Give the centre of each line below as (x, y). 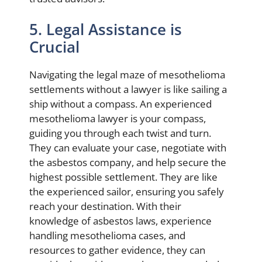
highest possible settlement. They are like (123, 177)
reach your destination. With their (105, 206)
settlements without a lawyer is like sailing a (128, 89)
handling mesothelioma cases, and (107, 235)
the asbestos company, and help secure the (128, 162)
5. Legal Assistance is (106, 29)
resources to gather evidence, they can (117, 250)
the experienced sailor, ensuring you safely (127, 192)
